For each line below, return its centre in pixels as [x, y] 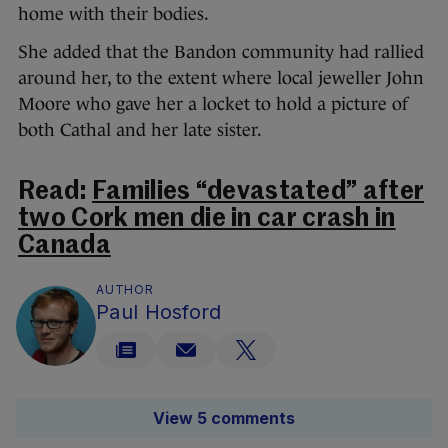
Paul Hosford [159, 312]
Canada [64, 247]
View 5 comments [224, 418]
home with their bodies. [113, 14]
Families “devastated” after [258, 193]
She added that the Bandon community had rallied [221, 52]
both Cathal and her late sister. [140, 130]
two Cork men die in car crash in [207, 220]
